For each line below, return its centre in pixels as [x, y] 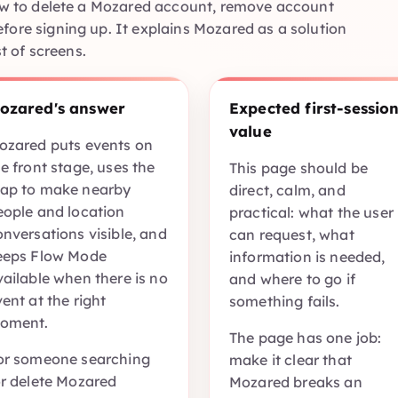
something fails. [285, 302]
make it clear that [291, 360]
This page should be [299, 168]
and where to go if [292, 279]
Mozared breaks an [296, 382]
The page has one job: [306, 338]
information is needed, [307, 257]
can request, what [292, 235]
